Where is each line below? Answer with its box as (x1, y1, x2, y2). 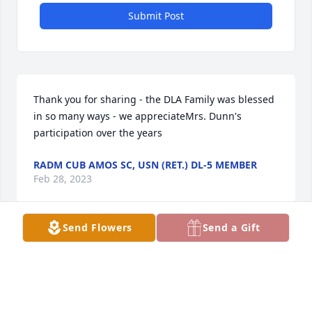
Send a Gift (202, 221, 260, 234)
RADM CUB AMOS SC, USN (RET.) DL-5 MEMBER (33, 158, 257, 172)
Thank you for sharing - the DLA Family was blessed (33, 93, 274, 107)
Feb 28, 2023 (33, 172, 92, 186)
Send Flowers (62, 221, 133, 234)
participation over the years (33, 126, 162, 140)
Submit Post (128, 9, 184, 23)
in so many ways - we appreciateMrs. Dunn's (33, 109, 242, 123)
